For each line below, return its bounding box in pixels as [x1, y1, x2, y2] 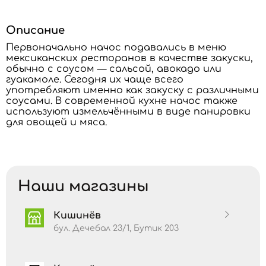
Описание [6, 24, 65, 36]
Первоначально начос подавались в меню [6, 42, 226, 53]
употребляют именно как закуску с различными [6, 84, 259, 96]
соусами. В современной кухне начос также [6, 95, 237, 106]
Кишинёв [53, 210, 101, 221]
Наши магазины [18, 178, 149, 195]
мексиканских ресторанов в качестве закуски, [6, 52, 253, 64]
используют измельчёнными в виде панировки [6, 106, 251, 117]
